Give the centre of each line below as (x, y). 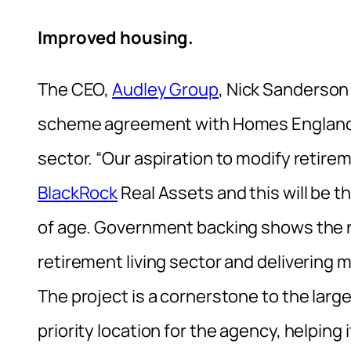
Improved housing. (116, 38)
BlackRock (78, 193)
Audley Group (165, 90)
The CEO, (75, 90)
